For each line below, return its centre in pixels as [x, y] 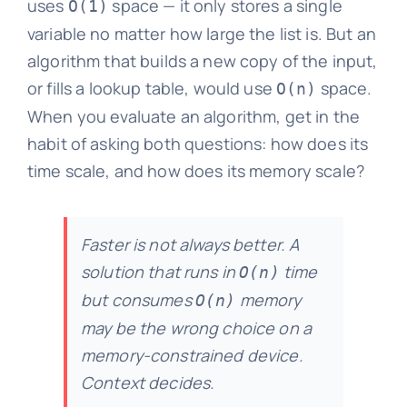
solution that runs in [160, 271]
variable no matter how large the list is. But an [201, 33]
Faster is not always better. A [190, 244]
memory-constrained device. [192, 355]
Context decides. [148, 382]
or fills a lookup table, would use [152, 88]
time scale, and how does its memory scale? [196, 170]
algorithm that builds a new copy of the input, [202, 60]
